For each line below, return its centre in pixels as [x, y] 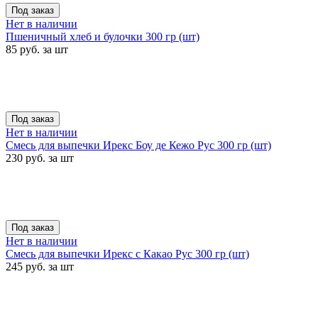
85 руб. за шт [37, 49]
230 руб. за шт [40, 158]
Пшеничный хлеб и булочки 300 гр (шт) [103, 37]
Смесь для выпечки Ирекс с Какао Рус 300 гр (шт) [127, 254]
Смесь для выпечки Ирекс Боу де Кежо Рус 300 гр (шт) [138, 145]
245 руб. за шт [40, 267]
